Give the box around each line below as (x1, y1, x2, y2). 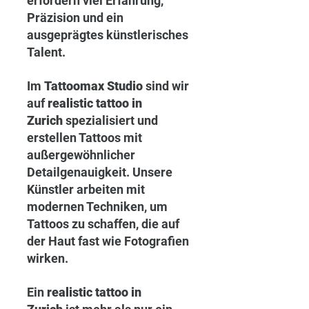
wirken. (27, 251, 68, 266)
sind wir (143, 79, 192, 93)
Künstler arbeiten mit (27, 182, 148, 197)
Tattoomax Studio (44, 79, 143, 93)
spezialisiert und (63, 113, 161, 128)
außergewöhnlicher (27, 148, 138, 162)
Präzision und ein (27, 10, 126, 25)
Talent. (27, 45, 66, 59)
